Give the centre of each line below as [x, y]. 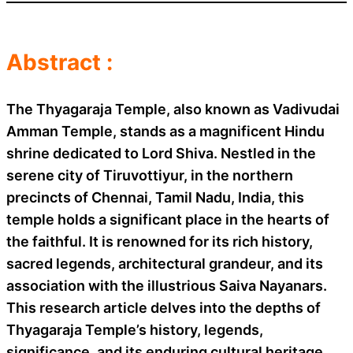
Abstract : [59, 62]
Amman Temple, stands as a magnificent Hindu [165, 131]
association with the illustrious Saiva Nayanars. [167, 285]
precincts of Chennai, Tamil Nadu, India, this [155, 197]
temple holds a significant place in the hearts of [168, 219]
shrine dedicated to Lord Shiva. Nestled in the [161, 153]
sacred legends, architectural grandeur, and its [165, 263]
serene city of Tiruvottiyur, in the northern [150, 175]
